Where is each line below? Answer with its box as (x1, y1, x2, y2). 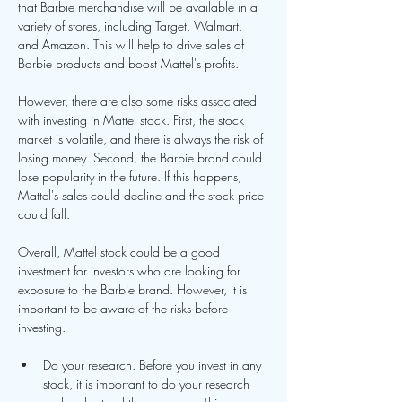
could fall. (18, 205, 70, 223)
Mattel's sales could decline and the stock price (18, 187, 267, 204)
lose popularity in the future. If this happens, (18, 168, 245, 185)
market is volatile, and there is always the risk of (18, 130, 267, 147)
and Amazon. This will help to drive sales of (18, 36, 248, 53)
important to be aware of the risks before (18, 300, 232, 317)
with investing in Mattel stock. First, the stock (18, 111, 248, 128)
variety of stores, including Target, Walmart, (18, 17, 246, 34)
